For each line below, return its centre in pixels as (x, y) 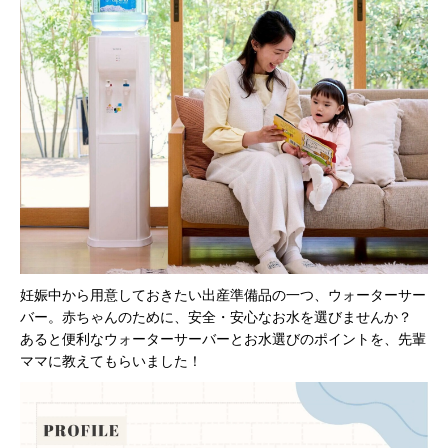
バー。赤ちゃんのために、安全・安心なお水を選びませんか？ (223, 316)
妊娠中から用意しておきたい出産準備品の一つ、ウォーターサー (223, 294)
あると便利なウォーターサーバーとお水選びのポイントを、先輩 (223, 338)
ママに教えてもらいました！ (111, 360)
